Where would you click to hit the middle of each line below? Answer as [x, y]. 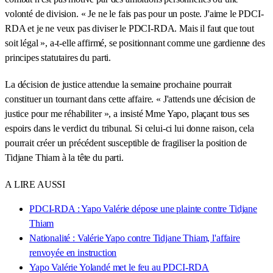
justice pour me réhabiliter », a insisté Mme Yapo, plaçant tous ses [127, 114]
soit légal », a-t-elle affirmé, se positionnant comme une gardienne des [135, 43]
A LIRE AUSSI [35, 185]
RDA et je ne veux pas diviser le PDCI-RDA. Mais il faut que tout [129, 29]
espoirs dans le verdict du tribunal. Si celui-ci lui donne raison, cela [129, 129]
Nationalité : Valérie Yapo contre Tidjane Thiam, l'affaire [135, 238]
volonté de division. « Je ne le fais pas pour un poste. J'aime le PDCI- [134, 14]
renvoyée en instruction [73, 253]
